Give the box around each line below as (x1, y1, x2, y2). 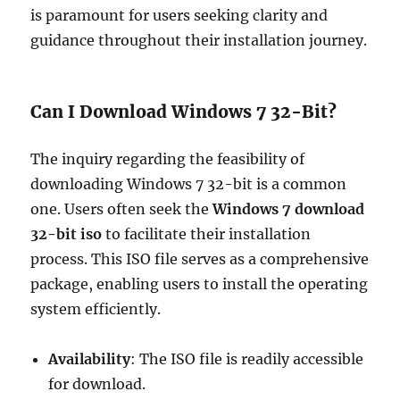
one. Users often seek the (30, 200, 213, 218)
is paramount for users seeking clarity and (30, 6, 329, 24)
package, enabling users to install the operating (30, 275, 369, 293)
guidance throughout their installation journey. (30, 31, 368, 49)
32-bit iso (30, 225, 103, 243)
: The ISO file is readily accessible (130, 350, 364, 368)
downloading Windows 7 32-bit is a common (30, 175, 347, 193)
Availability (48, 350, 131, 368)
